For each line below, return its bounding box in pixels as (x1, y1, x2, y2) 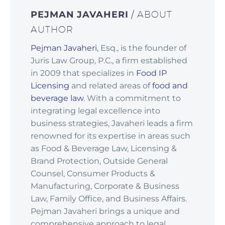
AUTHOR (31, 24, 73, 35)
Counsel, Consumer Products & (31, 169, 155, 179)
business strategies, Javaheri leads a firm (31, 119, 193, 129)
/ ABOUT (131, 9, 172, 20)
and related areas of (69, 81, 152, 91)
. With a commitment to (83, 93, 181, 103)
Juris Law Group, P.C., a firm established (31, 56, 187, 66)
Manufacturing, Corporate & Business (31, 181, 179, 191)
